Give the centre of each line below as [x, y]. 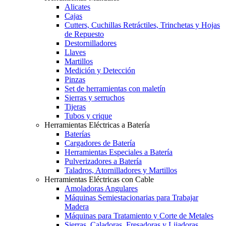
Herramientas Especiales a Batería [119, 152]
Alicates [77, 7]
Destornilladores [91, 43]
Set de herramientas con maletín [115, 88]
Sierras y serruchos [95, 97]
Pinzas [75, 79]
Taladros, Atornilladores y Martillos [121, 170]
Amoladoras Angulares [101, 188]
